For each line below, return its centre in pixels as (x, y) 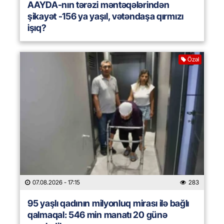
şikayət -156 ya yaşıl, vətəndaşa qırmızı (105, 16)
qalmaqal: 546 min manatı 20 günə (97, 215)
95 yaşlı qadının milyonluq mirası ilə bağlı (108, 203)
